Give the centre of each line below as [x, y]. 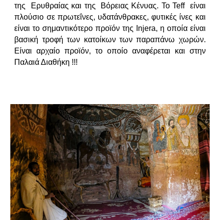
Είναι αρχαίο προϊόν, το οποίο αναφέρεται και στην [110, 51]
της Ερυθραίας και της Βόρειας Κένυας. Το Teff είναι [110, 5]
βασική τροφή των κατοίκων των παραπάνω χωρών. [110, 39]
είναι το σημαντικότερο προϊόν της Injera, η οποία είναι [110, 28]
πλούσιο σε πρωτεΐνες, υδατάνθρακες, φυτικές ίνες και [110, 17]
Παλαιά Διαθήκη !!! [47, 62]
